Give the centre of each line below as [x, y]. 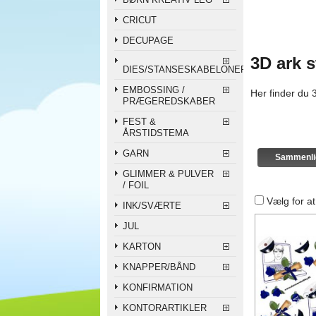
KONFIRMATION [158, 287]
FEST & [139, 121]
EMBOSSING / [154, 90]
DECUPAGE [148, 40]
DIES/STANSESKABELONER [185, 69]
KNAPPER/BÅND [159, 267]
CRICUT [140, 20]
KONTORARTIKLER [165, 308]
